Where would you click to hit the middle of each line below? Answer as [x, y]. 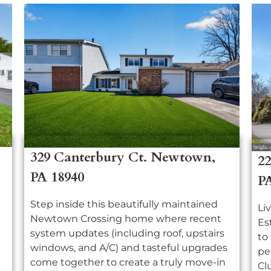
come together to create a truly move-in [128, 262]
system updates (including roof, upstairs [128, 233]
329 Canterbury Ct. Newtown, [123, 157]
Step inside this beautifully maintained [124, 204]
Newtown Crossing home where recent [126, 218]
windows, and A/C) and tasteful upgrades [129, 247]
